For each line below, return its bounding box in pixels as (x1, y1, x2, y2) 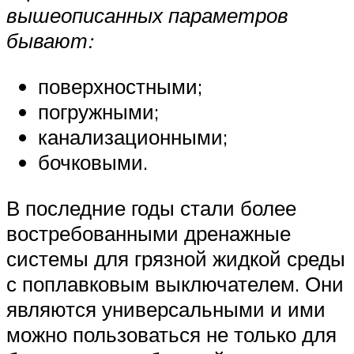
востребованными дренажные (6, 220, 291, 246)
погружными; (38, 98, 159, 124)
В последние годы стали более (6, 194, 296, 220)
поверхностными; (38, 73, 202, 99)
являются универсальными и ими (6, 296, 326, 322)
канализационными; (38, 123, 228, 149)
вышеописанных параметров (6, 2, 288, 28)
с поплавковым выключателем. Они (6, 270, 344, 296)
